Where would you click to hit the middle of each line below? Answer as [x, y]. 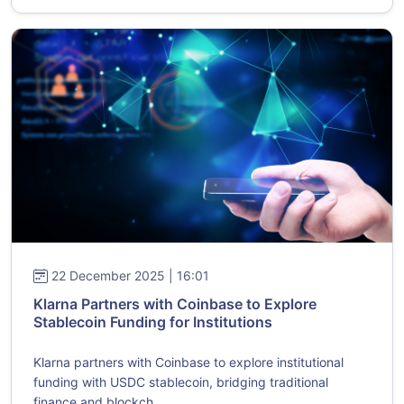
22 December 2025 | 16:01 [130, 276]
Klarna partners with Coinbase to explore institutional [188, 363]
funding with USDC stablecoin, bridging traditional [181, 382]
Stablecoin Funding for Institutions [153, 322]
